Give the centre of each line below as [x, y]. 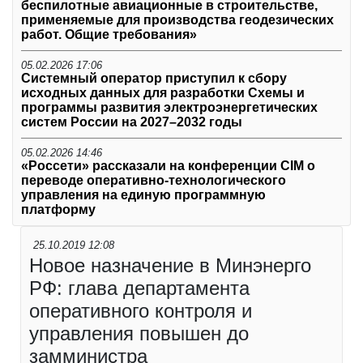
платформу [58, 210]
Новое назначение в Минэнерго [170, 266]
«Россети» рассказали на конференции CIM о [168, 166]
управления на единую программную [143, 195]
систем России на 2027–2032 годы [132, 122]
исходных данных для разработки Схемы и [163, 93]
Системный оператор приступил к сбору [154, 79]
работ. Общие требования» [109, 35]
